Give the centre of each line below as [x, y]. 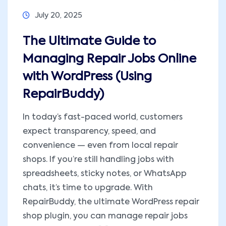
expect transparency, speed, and [89, 131]
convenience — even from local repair [100, 146]
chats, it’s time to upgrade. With [88, 188]
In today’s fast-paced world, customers [103, 117]
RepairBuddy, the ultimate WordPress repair [111, 202]
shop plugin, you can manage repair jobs [105, 216]
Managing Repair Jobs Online [109, 59]
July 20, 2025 [59, 15]
